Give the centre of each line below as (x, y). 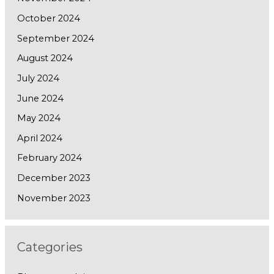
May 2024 (39, 118)
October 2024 (48, 18)
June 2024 (40, 98)
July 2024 (38, 78)
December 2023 (54, 178)
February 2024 (49, 158)
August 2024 (45, 58)
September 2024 (55, 38)
